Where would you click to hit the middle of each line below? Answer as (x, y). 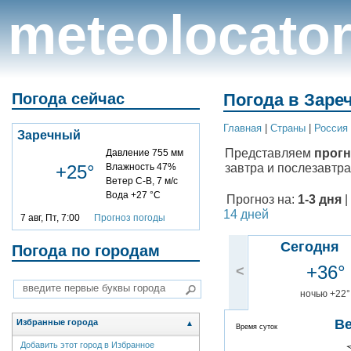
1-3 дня (320, 199)
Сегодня (310, 247)
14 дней (246, 214)
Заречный (49, 135)
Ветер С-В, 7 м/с (142, 181)
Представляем (270, 153)
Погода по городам (86, 250)
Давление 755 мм (145, 152)
